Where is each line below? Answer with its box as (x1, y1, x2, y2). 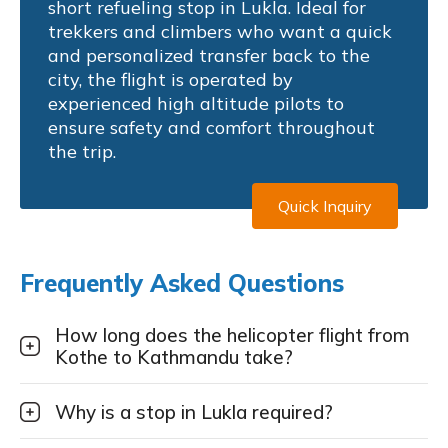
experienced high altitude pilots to (48, 91, 344, 115)
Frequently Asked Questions (20, 267, 344, 298)
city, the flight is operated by (48, 67, 293, 91)
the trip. (48, 139, 116, 163)
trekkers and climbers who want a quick (48, 19, 392, 43)
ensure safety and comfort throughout (48, 115, 375, 139)
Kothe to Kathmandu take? (55, 344, 293, 369)
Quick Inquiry (278, 195, 372, 216)
